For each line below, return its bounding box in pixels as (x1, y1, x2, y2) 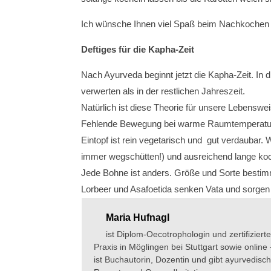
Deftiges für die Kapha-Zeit (81, 44, 195, 54)
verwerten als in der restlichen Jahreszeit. (81, 86, 246, 96)
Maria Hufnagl (106, 212, 170, 223)
